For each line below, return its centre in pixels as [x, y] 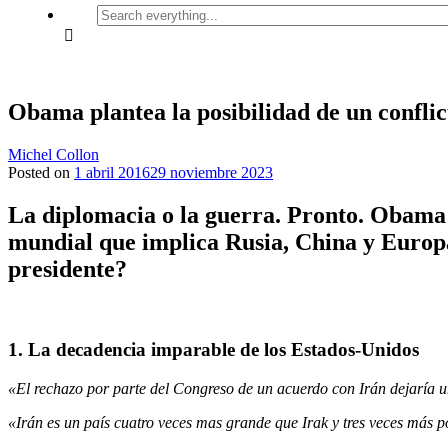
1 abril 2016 [112, 172]
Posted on [41, 172]
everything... [134, 30]
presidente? [67, 268]
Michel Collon [53, 154]
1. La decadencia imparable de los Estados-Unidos [213, 350]
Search [116, 12]
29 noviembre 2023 [211, 172]
